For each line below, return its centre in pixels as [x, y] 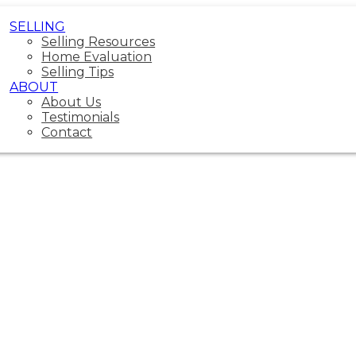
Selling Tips [78, 72]
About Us [72, 102]
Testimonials [81, 117]
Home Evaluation [97, 57]
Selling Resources [99, 42]
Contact [67, 132]
